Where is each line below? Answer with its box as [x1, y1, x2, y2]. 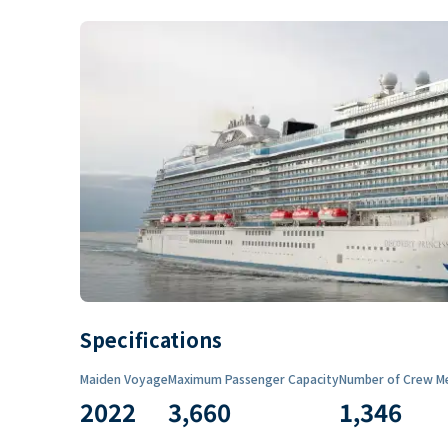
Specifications [80, 324, 222, 354]
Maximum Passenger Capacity [168, 369, 339, 387]
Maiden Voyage [80, 369, 168, 387]
